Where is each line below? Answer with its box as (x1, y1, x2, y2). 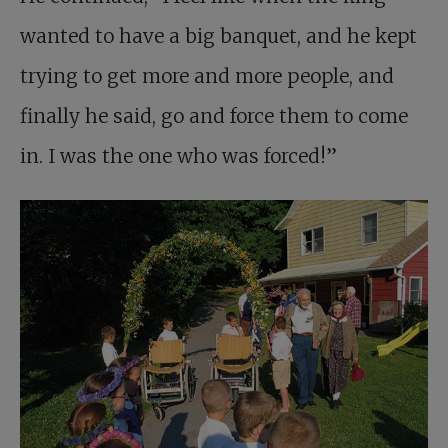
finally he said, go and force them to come (20, 104, 408, 128)
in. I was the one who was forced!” (20, 144, 337, 168)
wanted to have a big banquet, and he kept (20, 24, 417, 48)
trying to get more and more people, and (20, 64, 394, 88)
